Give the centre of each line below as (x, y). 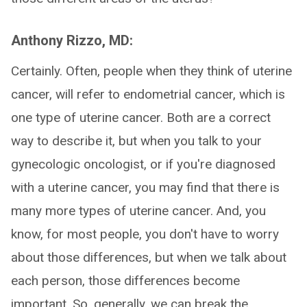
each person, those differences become (125, 281)
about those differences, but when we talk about (149, 257)
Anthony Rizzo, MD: (72, 40)
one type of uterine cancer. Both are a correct (141, 118)
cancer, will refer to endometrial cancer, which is (148, 94)
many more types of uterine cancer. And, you (138, 211)
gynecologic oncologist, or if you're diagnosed (143, 164)
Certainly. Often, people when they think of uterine (151, 71)
